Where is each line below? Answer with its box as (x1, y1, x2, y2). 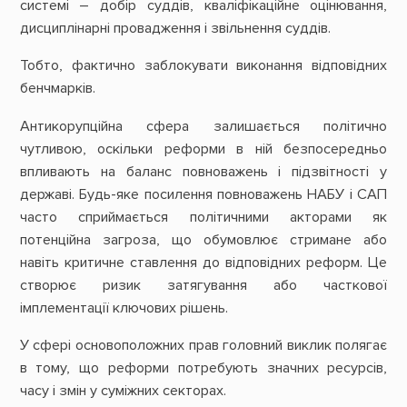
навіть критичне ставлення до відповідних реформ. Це (19, 253, 388, 272)
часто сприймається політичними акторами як (19, 207, 388, 226)
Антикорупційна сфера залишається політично (19, 116, 388, 135)
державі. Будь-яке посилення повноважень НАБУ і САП (19, 184, 388, 203)
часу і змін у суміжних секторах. (19, 381, 230, 400)
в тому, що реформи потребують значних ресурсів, (19, 358, 388, 377)
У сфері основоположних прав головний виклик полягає (19, 335, 388, 354)
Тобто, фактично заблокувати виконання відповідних (19, 56, 388, 75)
